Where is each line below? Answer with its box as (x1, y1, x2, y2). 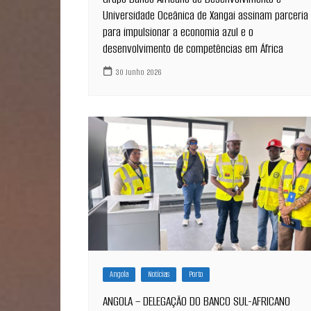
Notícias (148, 269, 169, 280)
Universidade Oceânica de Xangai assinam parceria (103, 7, 308, 24)
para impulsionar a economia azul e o (103, 24, 253, 41)
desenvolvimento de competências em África (103, 40, 283, 58)
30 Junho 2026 (116, 65, 162, 78)
